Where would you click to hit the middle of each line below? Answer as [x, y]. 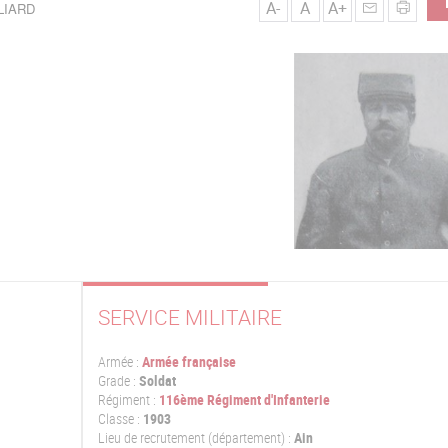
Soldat [155, 380]
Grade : [116, 380]
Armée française [188, 361]
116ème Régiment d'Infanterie [244, 399]
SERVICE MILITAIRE [189, 317]
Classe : [118, 418]
